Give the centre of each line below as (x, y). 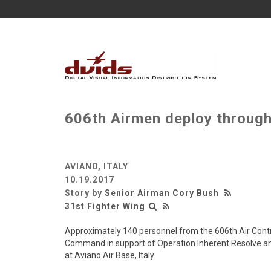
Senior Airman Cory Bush (162, 193)
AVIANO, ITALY (96, 166)
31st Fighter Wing (105, 206)
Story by (85, 193)
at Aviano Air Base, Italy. (110, 255)
